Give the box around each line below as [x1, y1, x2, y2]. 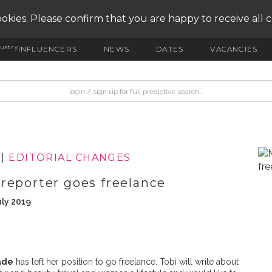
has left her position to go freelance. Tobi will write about [13, 257, 239, 267]
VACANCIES [210, 44, 258, 53]
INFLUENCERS [18, 44, 77, 53]
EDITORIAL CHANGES [8, 152, 131, 164]
